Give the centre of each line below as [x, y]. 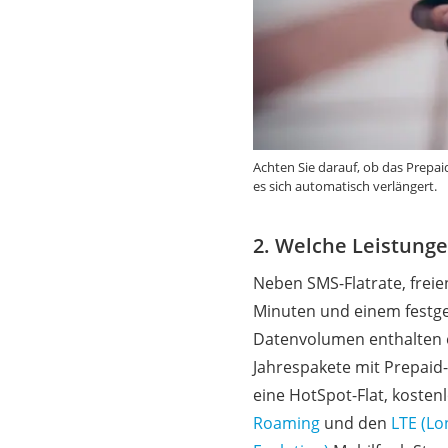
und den [355, 422]
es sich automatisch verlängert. [344, 185]
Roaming [286, 422]
